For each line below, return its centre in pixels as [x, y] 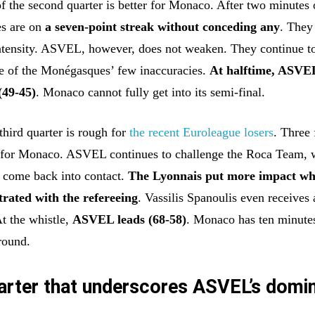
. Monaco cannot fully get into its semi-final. [151, 92]
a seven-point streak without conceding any [163, 26]
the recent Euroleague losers [202, 132]
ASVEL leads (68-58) [130, 219]
